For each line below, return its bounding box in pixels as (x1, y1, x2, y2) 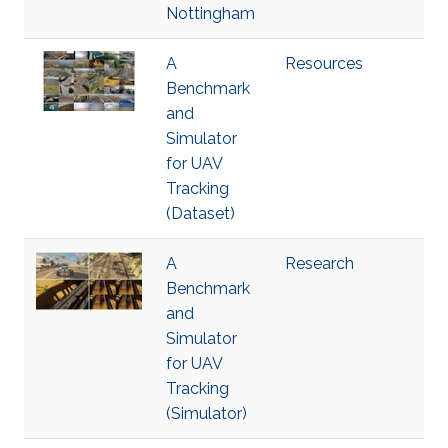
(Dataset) (166, 204, 235, 223)
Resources (285, 54, 363, 73)
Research (285, 254, 354, 273)
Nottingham (166, 4, 255, 23)
